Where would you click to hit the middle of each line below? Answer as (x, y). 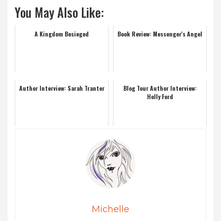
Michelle (110, 209)
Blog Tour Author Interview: (160, 88)
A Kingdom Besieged (62, 34)
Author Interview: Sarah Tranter (62, 88)
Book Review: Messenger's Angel (160, 34)
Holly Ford (160, 96)
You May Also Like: (59, 12)
